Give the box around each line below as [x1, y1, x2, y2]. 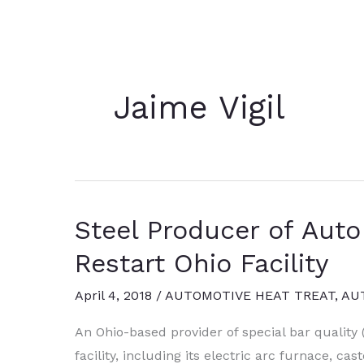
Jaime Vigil [114, 89, 285, 128]
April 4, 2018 [75, 287, 156, 303]
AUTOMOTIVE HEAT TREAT [165, 287, 335, 303]
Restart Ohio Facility [75, 248, 329, 279]
